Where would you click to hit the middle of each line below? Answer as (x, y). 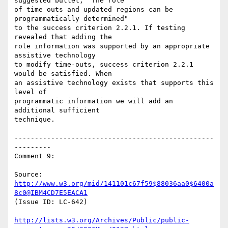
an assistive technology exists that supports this (114, 83)
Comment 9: (35, 156)
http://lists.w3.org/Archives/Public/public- (102, 220)
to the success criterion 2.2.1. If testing (100, 28)
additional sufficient (57, 110)
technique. (35, 120)
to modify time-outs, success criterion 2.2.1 (104, 65)
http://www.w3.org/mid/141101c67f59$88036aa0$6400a (114, 184)
